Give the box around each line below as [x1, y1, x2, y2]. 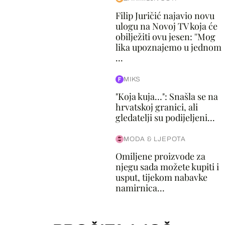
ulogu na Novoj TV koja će [115, 20, 217, 32]
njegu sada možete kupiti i [115, 161, 219, 173]
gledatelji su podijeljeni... [115, 111, 215, 124]
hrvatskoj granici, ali [115, 101, 198, 113]
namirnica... [115, 182, 165, 194]
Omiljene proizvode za [115, 150, 205, 162]
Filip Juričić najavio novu [115, 10, 214, 22]
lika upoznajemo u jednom [115, 41, 221, 53]
